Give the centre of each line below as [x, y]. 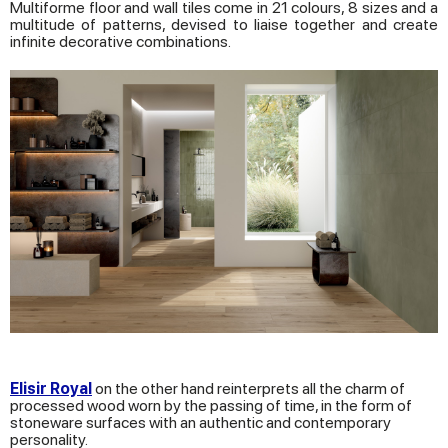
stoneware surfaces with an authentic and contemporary [200, 423]
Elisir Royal [51, 389]
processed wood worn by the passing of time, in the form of [211, 406]
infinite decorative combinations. [120, 41]
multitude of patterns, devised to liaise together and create [224, 24]
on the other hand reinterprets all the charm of [248, 389]
